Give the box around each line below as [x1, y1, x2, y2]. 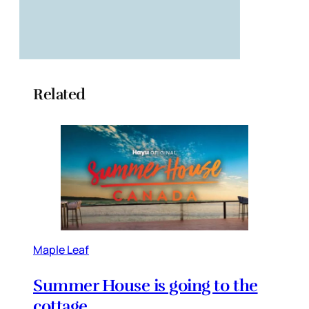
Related [33, 85, 86, 104]
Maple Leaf [33, 242, 89, 258]
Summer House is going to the [33, 275, 258, 297]
